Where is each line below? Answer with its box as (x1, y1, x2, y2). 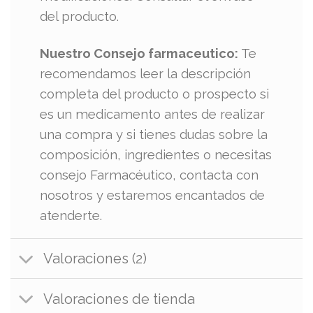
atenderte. (40, 208, 103, 223)
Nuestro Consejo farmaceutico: (40, 45, 239, 61)
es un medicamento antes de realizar (40, 106, 265, 122)
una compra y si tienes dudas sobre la (40, 126, 268, 142)
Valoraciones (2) (43, 250, 147, 268)
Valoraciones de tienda (43, 290, 195, 307)
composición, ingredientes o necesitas (40, 147, 272, 162)
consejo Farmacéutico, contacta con (40, 167, 259, 182)
